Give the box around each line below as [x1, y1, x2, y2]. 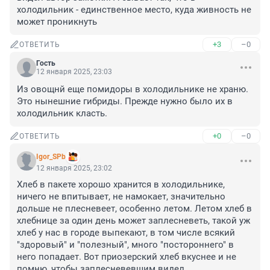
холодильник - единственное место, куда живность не [17, 4, 251, 16]
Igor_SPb [36, 152, 66, 162]
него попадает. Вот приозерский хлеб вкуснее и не [17, 251, 236, 263]
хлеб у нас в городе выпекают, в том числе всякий [17, 227, 235, 239]
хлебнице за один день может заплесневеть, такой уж [17, 215, 250, 227]
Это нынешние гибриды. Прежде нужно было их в [17, 96, 233, 107]
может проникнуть [17, 16, 97, 28]
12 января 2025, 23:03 [36, 67, 112, 77]
